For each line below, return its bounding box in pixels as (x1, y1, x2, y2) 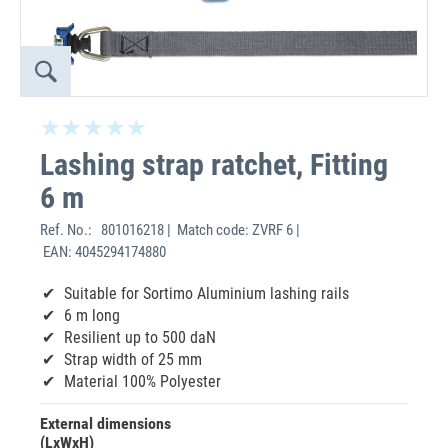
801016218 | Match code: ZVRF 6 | (98, 221, 300, 239)
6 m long (64, 306, 120, 325)
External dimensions (40, 414, 171, 433)
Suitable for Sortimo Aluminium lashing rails (64, 284, 349, 303)
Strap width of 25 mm (64, 350, 202, 369)
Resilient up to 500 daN (64, 328, 216, 347)
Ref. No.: (40, 221, 98, 239)
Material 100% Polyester (64, 372, 221, 391)
